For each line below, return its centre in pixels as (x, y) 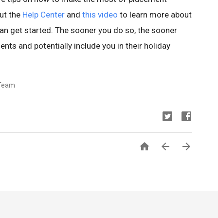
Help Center (44, 15)
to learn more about (155, 15)
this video (100, 15)
